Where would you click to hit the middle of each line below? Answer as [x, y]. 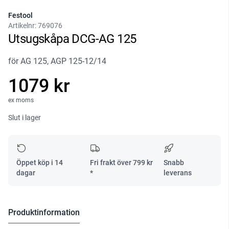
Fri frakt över [111, 163]
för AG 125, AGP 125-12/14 [57, 61]
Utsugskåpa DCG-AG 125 [72, 39]
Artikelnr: [23, 26]
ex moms [21, 100]
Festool [20, 16]
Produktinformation [44, 213]
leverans [178, 173]
